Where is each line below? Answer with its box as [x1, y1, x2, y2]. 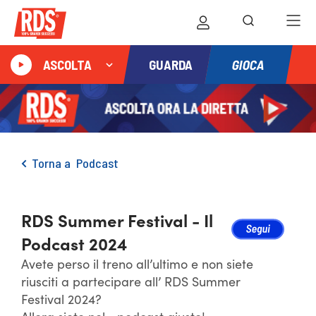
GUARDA [149, 56, 193, 73]
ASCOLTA [43, 56, 92, 73]
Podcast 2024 [21, 231, 127, 255]
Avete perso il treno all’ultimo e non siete [21, 255, 253, 272]
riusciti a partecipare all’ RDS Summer [21, 272, 241, 290]
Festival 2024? [21, 290, 102, 308]
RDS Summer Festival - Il [21, 208, 213, 231]
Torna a [32, 155, 76, 171]
